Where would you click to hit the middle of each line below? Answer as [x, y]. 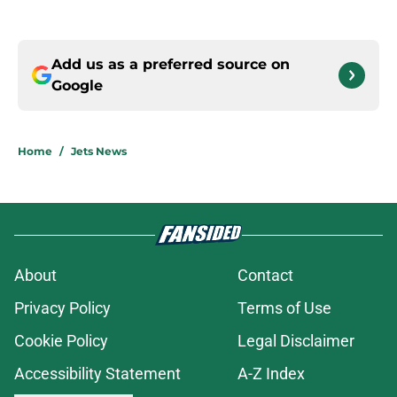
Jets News [99, 152]
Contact [265, 276]
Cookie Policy [61, 341]
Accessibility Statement [97, 374]
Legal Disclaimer [296, 341]
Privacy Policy [62, 308]
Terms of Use [284, 308]
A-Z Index [271, 374]
